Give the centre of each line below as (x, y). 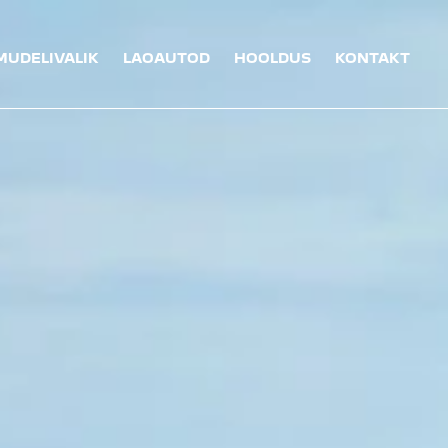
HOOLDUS (272, 57)
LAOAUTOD (166, 57)
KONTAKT (372, 57)
